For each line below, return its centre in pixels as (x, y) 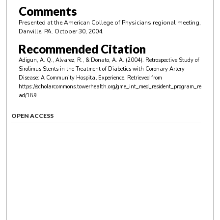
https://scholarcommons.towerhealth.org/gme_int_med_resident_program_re (110, 86)
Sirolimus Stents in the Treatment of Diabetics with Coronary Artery (101, 69)
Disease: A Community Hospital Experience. (73, 78)
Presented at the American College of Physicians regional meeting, (110, 23)
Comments (47, 11)
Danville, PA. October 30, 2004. (61, 32)
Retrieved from (144, 78)
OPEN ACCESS (33, 115)
